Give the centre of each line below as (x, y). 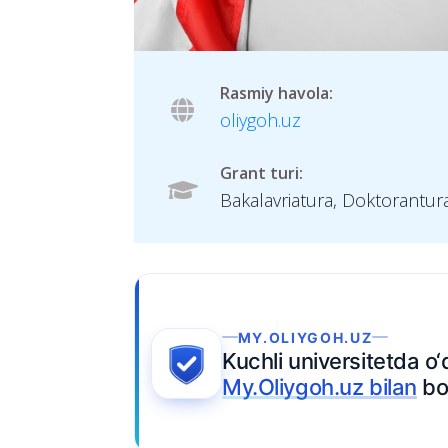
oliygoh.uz (261, 120)
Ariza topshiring (122, 363)
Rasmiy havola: (277, 93)
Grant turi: (262, 173)
